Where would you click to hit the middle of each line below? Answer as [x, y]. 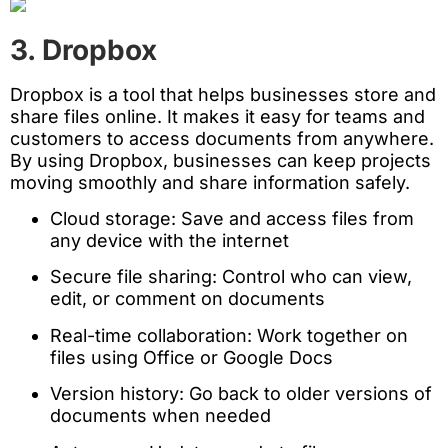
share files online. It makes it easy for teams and [217, 116]
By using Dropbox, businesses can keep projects [220, 160]
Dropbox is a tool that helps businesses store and [223, 94]
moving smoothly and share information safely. [210, 182]
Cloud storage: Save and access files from [232, 218]
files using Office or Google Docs [191, 357]
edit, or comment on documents [187, 299]
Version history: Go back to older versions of [241, 394]
